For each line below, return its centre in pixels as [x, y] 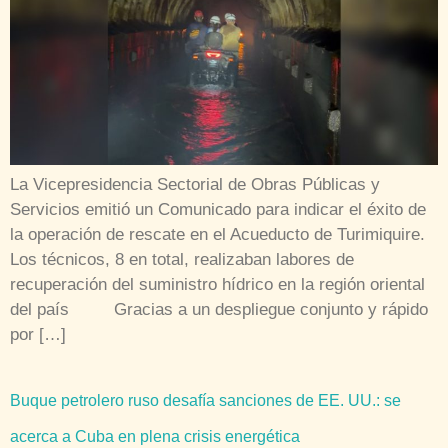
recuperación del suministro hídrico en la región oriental [217, 284]
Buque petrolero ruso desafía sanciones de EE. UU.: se [205, 400]
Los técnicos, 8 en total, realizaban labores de [182, 259]
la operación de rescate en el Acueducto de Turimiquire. [217, 234]
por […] [38, 334]
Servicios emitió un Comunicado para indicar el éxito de [218, 209]
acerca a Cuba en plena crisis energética [155, 436]
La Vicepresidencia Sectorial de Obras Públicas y [195, 184]
